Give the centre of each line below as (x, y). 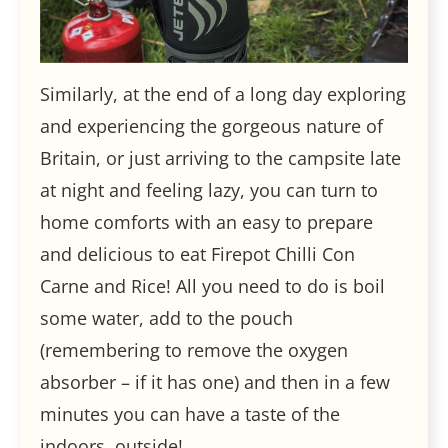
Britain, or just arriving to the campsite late (220, 157)
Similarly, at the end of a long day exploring (223, 93)
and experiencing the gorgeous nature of (211, 125)
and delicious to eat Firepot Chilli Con (197, 253)
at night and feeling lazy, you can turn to (209, 189)
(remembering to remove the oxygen (194, 349)
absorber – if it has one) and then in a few (215, 381)
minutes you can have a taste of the (190, 413)
